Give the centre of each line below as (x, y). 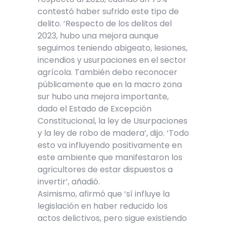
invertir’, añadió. (69, 181)
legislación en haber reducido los (103, 206)
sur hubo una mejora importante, (103, 96)
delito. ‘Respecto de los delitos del (105, 23)
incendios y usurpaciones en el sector (112, 60)
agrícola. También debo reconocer (107, 72)
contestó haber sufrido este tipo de (108, 11)
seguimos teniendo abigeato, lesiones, (112, 48)
